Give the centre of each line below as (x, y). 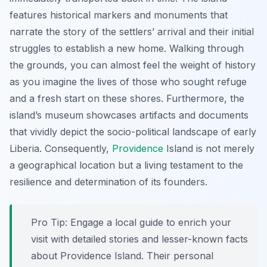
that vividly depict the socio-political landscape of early (133, 132)
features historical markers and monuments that (119, 15)
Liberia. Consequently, (61, 149)
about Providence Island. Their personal (122, 256)
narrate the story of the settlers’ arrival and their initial (132, 32)
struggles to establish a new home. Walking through (127, 49)
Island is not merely (209, 149)
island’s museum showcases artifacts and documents (129, 115)
